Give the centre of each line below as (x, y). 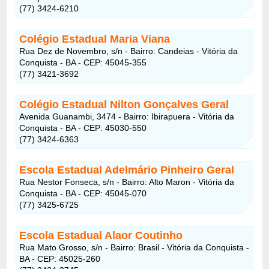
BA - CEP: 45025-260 (60, 258)
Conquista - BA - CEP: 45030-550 (83, 128)
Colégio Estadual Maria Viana (95, 39)
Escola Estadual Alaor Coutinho (101, 235)
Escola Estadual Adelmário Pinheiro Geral (127, 170)
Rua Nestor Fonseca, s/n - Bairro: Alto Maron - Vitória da (127, 182)
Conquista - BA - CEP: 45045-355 (83, 62)
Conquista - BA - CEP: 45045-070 (83, 193)
